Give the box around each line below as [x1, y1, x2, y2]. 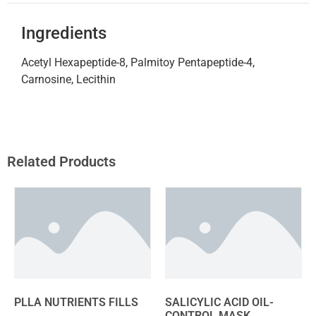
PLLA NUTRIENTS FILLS [14, 296, 138, 310]
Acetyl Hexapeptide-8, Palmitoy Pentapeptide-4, [21, 55, 255, 69]
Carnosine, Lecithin [21, 72, 116, 86]
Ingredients [21, 23, 107, 43]
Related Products [7, 153, 116, 171]
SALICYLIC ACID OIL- [165, 296, 274, 310]
